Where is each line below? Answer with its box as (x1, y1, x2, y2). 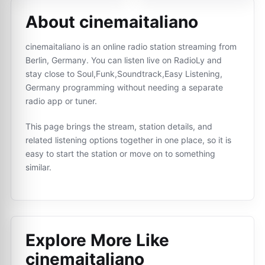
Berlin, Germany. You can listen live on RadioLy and (25, 55, 222, 65)
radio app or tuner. (25, 96, 97, 106)
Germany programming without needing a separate (25, 82, 223, 92)
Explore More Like (25, 230, 169, 250)
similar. (25, 162, 51, 172)
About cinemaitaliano (25, 12, 198, 32)
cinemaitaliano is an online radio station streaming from (25, 41, 237, 51)
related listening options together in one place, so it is (25, 135, 231, 145)
